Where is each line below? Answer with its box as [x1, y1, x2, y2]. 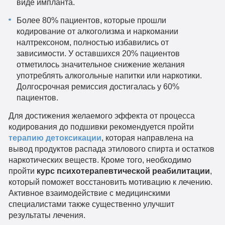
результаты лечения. [8, 210, 85, 219]
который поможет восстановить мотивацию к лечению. [8, 177, 212, 186]
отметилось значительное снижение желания [17, 59, 185, 69]
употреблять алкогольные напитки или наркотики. [17, 70, 202, 80]
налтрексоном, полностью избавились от [17, 37, 169, 47]
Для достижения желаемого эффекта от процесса [8, 110, 195, 120]
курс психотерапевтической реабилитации [36, 166, 210, 175]
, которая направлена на [101, 133, 193, 142]
